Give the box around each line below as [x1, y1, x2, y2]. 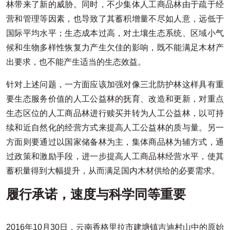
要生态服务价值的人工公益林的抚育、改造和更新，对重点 [6, 94, 224, 103]
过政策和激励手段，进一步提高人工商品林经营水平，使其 [6, 152, 224, 161]
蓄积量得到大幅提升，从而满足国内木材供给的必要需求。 [6, 166, 220, 175]
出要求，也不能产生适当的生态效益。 [6, 57, 146, 66]
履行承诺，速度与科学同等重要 [6, 187, 186, 201]
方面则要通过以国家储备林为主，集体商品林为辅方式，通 [6, 138, 224, 146]
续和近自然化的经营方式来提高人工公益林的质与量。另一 [6, 123, 224, 132]
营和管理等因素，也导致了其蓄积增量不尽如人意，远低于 [6, 14, 224, 23]
